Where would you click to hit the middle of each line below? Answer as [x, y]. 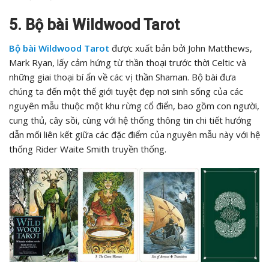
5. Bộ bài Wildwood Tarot [94, 25]
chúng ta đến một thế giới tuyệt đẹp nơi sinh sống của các [126, 92]
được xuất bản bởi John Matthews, [181, 48]
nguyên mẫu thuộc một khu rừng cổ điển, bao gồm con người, [134, 106]
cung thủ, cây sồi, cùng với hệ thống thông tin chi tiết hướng [130, 120]
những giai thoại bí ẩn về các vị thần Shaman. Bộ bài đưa [122, 77]
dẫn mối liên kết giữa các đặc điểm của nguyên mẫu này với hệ [134, 135]
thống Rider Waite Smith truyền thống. [88, 149]
